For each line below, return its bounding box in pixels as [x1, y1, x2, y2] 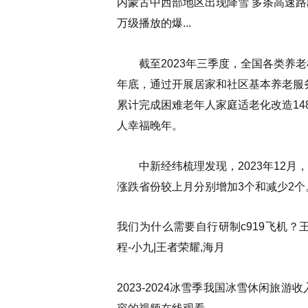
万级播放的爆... [117, 17, 191, 30]
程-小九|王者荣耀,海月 [117, 241, 225, 254]
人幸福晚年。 [117, 119, 183, 131]
